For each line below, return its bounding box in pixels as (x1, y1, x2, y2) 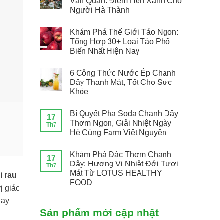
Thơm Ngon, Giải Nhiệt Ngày (70, 118, 171, 127)
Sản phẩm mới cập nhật (40, 206, 159, 218)
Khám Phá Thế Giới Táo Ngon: (70, 27, 178, 36)
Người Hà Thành (70, 5, 130, 14)
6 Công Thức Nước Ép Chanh (70, 68, 176, 77)
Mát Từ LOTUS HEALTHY (70, 168, 162, 177)
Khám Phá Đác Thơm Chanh (70, 150, 171, 159)
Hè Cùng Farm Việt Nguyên (70, 128, 166, 137)
